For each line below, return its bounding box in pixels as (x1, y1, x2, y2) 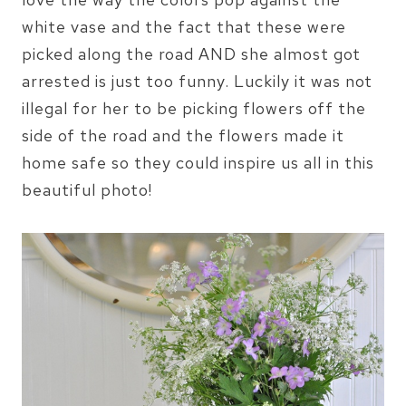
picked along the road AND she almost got (22, 43, 361, 64)
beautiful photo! (22, 179, 152, 200)
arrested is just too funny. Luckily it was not (22, 70, 372, 92)
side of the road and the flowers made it (22, 124, 344, 146)
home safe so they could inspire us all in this (22, 151, 374, 173)
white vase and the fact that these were (22, 15, 346, 37)
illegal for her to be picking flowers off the (22, 97, 366, 119)
